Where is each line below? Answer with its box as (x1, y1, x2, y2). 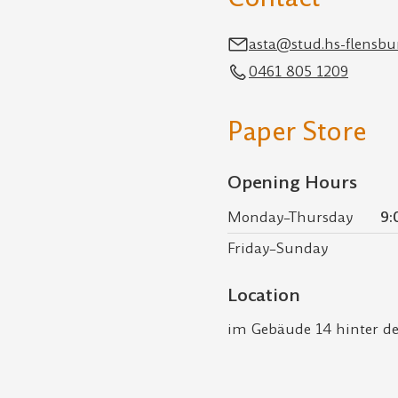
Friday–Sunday (227, 237, 328, 259)
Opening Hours (227, 170, 357, 195)
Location (227, 282, 300, 307)
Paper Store (227, 115, 366, 150)
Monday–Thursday (227, 207, 353, 228)
